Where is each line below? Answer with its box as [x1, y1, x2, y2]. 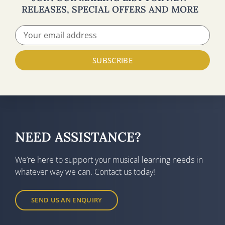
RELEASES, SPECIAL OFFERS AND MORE [22, 4, 198, 16]
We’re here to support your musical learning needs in [15, 154, 203, 166]
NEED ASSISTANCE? [15, 129, 141, 146]
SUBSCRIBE [92, 55, 133, 65]
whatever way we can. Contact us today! [15, 166, 155, 178]
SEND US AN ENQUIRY [31, 195, 102, 205]
